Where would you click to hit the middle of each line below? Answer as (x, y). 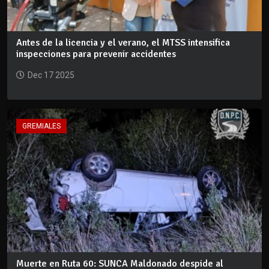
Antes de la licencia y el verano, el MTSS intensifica (123, 43)
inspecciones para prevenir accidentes (96, 54)
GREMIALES (41, 126)
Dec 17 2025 (51, 75)
